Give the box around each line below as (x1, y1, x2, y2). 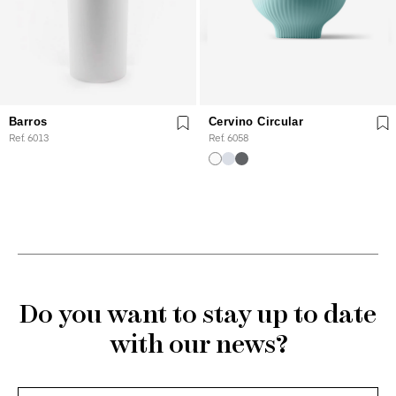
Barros (9, 115, 48, 128)
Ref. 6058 (209, 131, 248, 144)
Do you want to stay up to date (19, 302, 377, 329)
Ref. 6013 (9, 131, 49, 144)
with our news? (109, 332, 287, 359)
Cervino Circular (209, 115, 304, 128)
